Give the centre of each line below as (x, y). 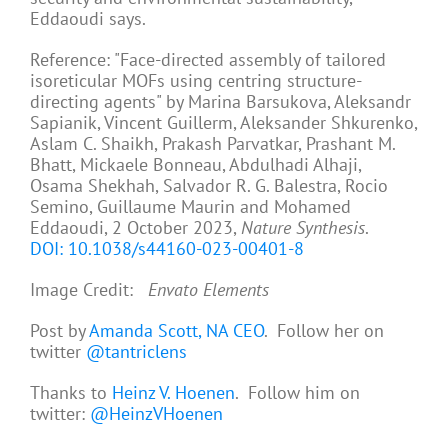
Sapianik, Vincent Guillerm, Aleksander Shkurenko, (223, 123)
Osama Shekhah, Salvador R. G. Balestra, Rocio (209, 186)
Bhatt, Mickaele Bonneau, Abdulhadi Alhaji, (195, 165)
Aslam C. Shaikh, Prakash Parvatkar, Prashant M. (212, 144)
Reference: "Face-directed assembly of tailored (208, 60)
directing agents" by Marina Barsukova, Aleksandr (220, 102)
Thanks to (71, 393)
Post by (59, 331)
